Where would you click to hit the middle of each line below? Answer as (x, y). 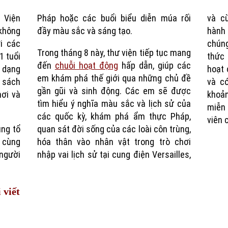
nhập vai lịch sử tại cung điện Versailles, (114, 155)
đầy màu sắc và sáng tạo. (84, 31)
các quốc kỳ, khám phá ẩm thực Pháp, (114, 117)
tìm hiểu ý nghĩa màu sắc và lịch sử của (114, 104)
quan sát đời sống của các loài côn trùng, (114, 129)
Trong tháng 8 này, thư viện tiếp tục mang (114, 53)
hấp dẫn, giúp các (154, 66)
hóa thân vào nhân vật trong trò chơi (114, 142)
